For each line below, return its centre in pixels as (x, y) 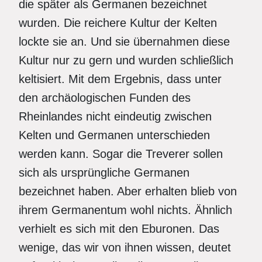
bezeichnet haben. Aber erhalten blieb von (128, 191)
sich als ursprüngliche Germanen (104, 173)
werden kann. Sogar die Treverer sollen (121, 154)
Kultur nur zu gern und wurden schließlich (126, 60)
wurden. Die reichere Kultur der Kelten (118, 23)
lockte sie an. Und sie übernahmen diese (124, 42)
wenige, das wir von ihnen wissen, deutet (125, 247)
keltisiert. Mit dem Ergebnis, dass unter (120, 79)
